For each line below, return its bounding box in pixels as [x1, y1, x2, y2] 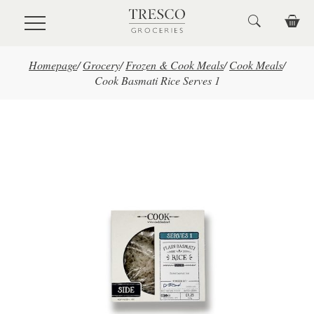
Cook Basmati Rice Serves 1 [94, 73, 220, 88]
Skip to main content [11, 11, 102, 25]
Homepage [29, 57, 77, 72]
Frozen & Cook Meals [125, 57, 224, 72]
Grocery [83, 57, 120, 72]
